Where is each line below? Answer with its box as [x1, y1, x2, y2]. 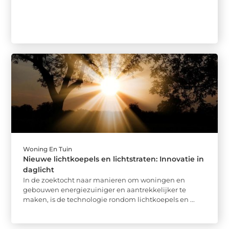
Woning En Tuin [23, 145, 73, 153]
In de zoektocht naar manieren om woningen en [23, 175, 186, 184]
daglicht [23, 165, 55, 174]
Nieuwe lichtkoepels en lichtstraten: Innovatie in [23, 154, 204, 164]
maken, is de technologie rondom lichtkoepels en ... [23, 195, 195, 203]
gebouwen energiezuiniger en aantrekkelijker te [23, 185, 187, 194]
